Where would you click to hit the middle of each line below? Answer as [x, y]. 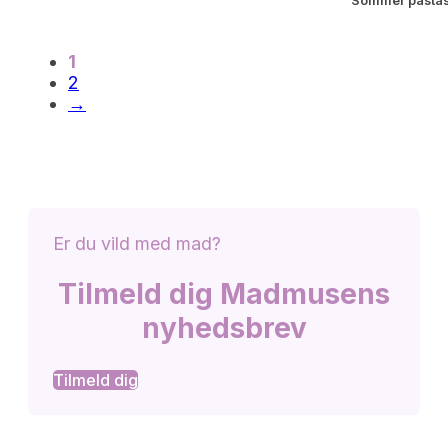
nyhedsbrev [224, 328]
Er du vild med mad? [137, 244]
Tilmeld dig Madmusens [224, 294]
